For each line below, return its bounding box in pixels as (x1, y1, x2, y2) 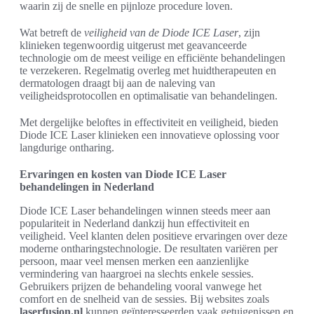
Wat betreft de (20, 26, 84, 39)
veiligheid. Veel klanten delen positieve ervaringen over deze (20, 229, 287, 242)
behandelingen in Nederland (20, 180, 154, 193)
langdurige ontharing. (20, 141, 114, 153)
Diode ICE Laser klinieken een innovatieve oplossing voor (20, 128, 279, 141)
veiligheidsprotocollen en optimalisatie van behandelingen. (20, 89, 278, 102)
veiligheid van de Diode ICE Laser (84, 26, 238, 39)
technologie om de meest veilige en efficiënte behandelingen (20, 51, 285, 64)
